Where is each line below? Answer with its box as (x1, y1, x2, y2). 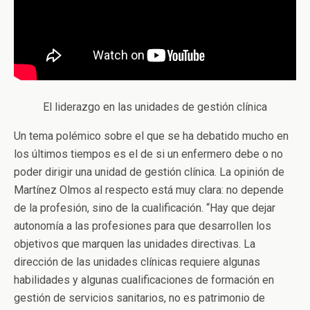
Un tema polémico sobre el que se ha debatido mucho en (14, 129, 289, 143)
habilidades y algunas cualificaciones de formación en (14, 273, 274, 286)
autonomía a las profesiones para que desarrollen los (14, 219, 271, 232)
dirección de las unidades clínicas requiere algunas (14, 255, 260, 268)
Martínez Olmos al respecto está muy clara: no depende (14, 183, 284, 197)
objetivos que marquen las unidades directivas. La (14, 237, 255, 250)
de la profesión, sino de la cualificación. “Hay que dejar (14, 201, 275, 215)
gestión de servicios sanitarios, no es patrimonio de (14, 291, 265, 304)
